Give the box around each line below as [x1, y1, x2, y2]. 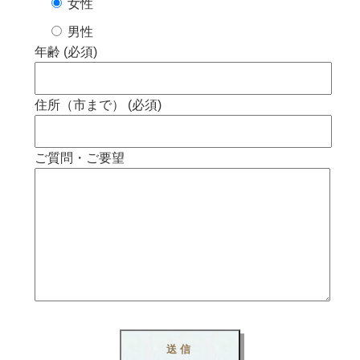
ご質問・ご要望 [35, 150, 125, 165]
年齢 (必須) [35, 44, 98, 59]
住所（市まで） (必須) [35, 97, 162, 112]
